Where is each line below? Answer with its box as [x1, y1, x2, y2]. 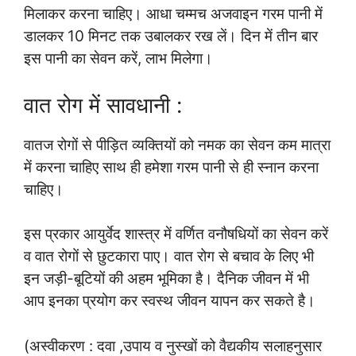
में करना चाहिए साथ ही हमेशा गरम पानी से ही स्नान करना [24, 157, 319, 176]
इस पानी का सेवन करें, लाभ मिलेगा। [24, 49, 213, 68]
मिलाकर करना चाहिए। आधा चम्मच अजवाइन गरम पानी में [24, 5, 323, 24]
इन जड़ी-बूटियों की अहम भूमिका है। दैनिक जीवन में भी [24, 269, 309, 288]
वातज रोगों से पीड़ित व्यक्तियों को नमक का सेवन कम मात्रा [24, 135, 331, 154]
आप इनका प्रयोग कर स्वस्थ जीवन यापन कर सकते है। [24, 292, 315, 311]
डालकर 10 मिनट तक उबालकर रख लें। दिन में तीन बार [24, 27, 318, 46]
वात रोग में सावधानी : [24, 91, 182, 118]
